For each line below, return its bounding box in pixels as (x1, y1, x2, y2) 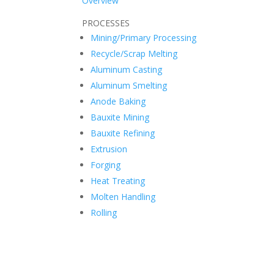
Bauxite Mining (91, 111, 150, 123)
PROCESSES (82, 17, 130, 29)
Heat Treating (91, 174, 146, 187)
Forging (91, 158, 121, 171)
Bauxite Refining (91, 127, 155, 139)
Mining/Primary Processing (91, 31, 197, 43)
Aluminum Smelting (91, 79, 168, 91)
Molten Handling (91, 190, 156, 202)
